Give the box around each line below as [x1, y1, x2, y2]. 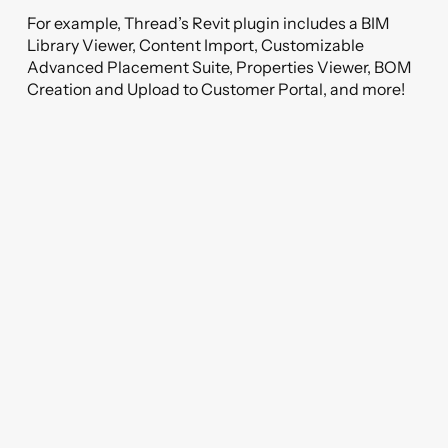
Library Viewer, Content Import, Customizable [27, 35, 365, 55]
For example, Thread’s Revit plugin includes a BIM [27, 13, 391, 33]
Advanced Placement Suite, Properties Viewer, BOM [27, 57, 413, 77]
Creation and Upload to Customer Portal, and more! [27, 79, 406, 99]
